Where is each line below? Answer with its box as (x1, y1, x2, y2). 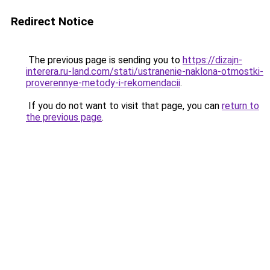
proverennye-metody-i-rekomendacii (26, 77, 180, 89)
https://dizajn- (183, 54, 242, 66)
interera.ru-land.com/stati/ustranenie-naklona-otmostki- (26, 66, 263, 77)
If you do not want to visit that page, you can (26, 100, 222, 111)
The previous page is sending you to (26, 54, 183, 66)
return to (222, 100, 259, 111)
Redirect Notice (11, 14, 93, 28)
